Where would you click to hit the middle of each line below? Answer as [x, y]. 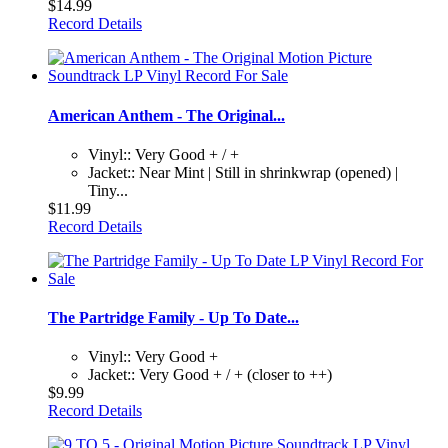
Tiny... [108, 190]
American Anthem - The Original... [166, 115]
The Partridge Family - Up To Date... [173, 318]
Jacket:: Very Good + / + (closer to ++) [210, 375]
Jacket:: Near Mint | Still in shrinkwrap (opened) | [243, 172]
